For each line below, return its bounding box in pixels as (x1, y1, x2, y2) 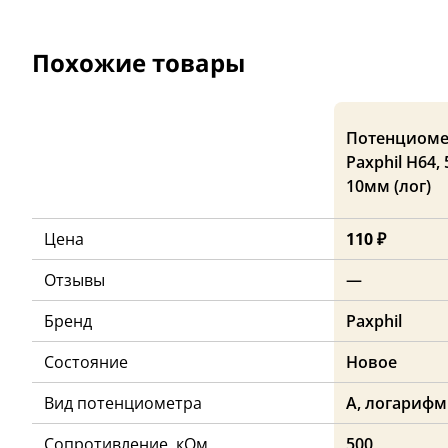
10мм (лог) (346, 175, 431, 198)
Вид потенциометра (44, 392, 202, 415)
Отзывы (44, 269, 105, 292)
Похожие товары (32, 46, 245, 80)
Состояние (44, 351, 128, 374)
